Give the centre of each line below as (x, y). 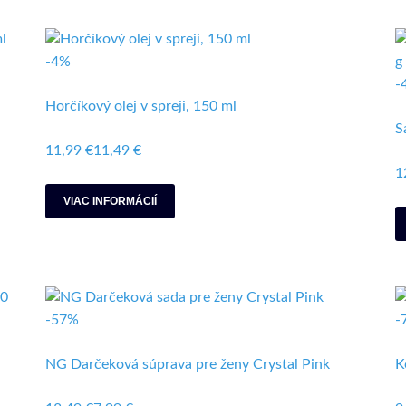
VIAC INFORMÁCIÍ (110, 201)
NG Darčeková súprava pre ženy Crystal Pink (188, 364)
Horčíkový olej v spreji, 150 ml (141, 106)
